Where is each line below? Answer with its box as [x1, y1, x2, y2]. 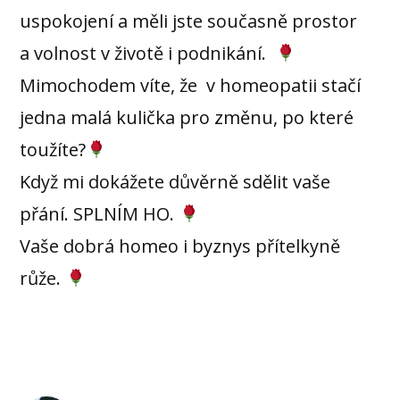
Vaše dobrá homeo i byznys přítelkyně [20, 233, 341, 258]
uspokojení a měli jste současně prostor [20, 8, 358, 33]
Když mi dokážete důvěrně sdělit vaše [20, 169, 331, 194]
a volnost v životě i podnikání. [20, 40, 276, 65]
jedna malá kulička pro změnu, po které [20, 104, 354, 129]
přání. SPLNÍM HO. [20, 201, 179, 226]
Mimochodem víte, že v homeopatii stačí [20, 72, 362, 97]
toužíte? [20, 137, 87, 162]
